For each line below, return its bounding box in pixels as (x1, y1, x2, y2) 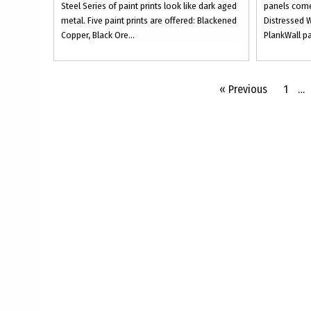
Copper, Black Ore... (61, 29, 135, 41)
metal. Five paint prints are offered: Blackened (61, 15, 237, 26)
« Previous (219, 83, 267, 96)
